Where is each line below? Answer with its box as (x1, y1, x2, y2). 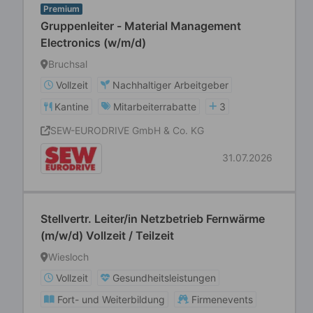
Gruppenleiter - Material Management (41, 19, 241, 33)
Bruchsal (48, 58, 87, 70)
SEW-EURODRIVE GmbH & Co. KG (50, 124, 204, 136)
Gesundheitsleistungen (112, 272, 216, 284)
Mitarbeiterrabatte (113, 101, 196, 112)
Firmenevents (191, 293, 253, 305)
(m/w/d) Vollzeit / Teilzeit (41, 228, 174, 242)
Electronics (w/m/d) (41, 36, 146, 50)
